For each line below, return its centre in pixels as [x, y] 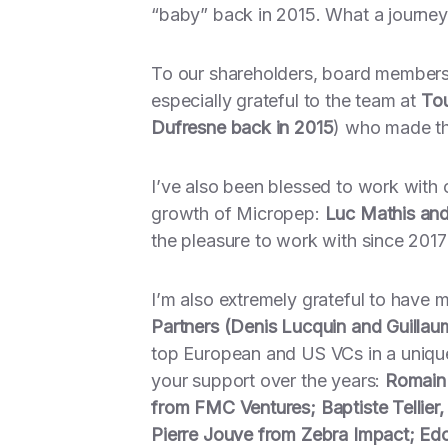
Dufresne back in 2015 [242, 127]
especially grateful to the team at [286, 100]
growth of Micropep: [238, 213]
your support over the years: [268, 380]
